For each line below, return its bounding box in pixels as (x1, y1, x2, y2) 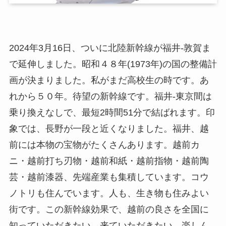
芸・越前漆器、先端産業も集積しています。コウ (9, 172, 209, 183)
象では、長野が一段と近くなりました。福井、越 (9, 124, 209, 134)
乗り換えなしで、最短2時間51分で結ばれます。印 (9, 107, 215, 118)
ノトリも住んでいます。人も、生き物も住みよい (9, 188, 209, 199)
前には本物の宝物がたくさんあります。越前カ (9, 140, 200, 150)
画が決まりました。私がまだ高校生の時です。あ (9, 75, 209, 86)
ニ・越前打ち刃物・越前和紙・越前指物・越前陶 (9, 156, 209, 166)
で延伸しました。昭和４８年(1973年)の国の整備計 (9, 59, 217, 70)
